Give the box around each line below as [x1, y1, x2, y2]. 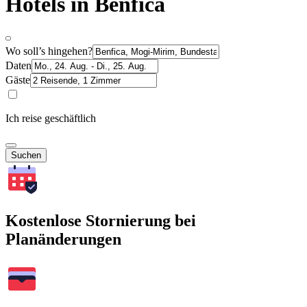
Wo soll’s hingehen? [5, 45, 93, 57]
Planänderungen [5, 230, 121, 248]
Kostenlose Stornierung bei [5, 211, 196, 230]
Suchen [11, 149, 41, 160]
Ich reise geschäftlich [5, 112, 96, 124]
